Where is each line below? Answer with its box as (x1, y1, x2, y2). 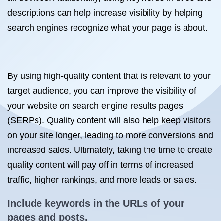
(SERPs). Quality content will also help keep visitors (7, 115, 211, 125)
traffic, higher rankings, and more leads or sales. (7, 175, 197, 184)
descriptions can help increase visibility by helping (7, 8, 203, 18)
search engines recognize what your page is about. (7, 23, 208, 33)
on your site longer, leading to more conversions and (7, 130, 213, 140)
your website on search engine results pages (7, 101, 183, 110)
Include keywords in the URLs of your (7, 198, 184, 209)
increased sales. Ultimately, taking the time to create (7, 145, 212, 155)
